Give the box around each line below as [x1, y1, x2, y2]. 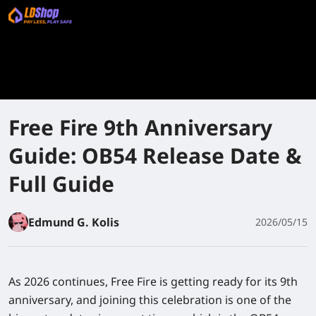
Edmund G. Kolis [28, 214, 119, 230]
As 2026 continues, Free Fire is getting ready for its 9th [8, 274, 298, 289]
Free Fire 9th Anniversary [8, 113, 272, 142]
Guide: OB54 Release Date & [8, 141, 302, 170]
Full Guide [8, 169, 114, 198]
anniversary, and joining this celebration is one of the [8, 292, 291, 308]
